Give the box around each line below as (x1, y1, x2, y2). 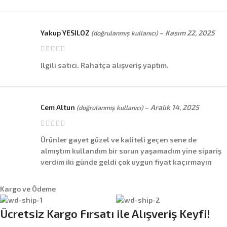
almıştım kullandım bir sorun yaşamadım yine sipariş (41, 146, 221, 156)
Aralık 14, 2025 (150, 103, 199, 112)
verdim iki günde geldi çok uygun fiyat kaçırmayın (41, 158, 212, 167)
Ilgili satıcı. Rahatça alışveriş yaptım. (41, 61, 169, 70)
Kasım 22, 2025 (165, 28, 215, 37)
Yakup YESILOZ (41, 28, 91, 37)
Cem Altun (41, 103, 77, 112)
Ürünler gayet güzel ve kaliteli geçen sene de (41, 135, 197, 144)
